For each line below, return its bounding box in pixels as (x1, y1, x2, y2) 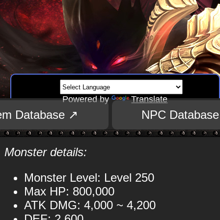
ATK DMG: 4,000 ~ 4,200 (24, 198, 156, 212)
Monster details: (4, 145, 87, 159)
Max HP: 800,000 (24, 185, 114, 198)
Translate (131, 94, 168, 104)
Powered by (62, 94, 112, 104)
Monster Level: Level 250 (24, 171, 154, 184)
